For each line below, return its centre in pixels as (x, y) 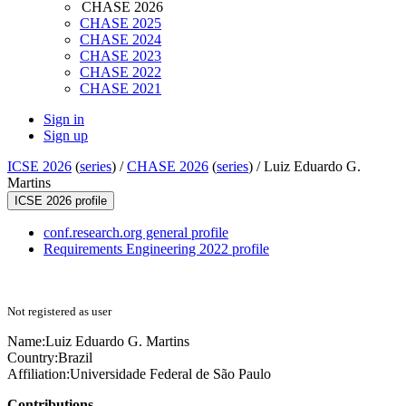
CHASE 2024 (121, 40)
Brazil (75, 358)
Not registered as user (59, 312)
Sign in (64, 120)
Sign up (66, 136)
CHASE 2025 (121, 24)
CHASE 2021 (121, 89)
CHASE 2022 (121, 72)
